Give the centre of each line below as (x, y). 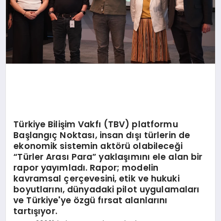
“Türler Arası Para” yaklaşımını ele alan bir (108, 157)
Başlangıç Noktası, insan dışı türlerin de (102, 135)
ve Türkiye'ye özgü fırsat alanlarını (91, 200)
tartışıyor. (35, 211)
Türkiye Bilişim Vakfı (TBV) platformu (96, 124)
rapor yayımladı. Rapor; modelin (86, 167)
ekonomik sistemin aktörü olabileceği (98, 146)
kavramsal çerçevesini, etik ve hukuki (96, 178)
